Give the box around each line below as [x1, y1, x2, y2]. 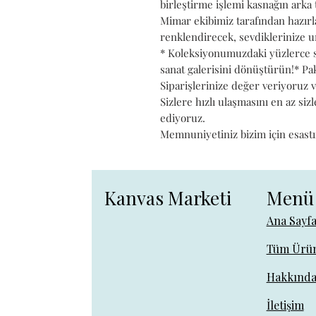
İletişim [266, 297, 304, 312]
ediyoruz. [160, 110, 205, 125]
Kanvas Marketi [104, 185, 231, 210]
